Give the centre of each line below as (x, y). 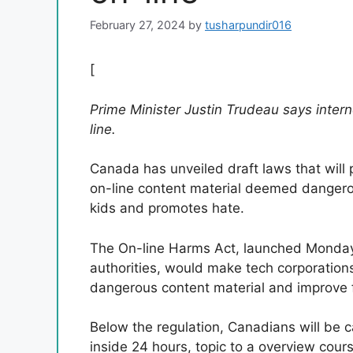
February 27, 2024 (137, 25)
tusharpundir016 (248, 25)
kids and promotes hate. (167, 208)
